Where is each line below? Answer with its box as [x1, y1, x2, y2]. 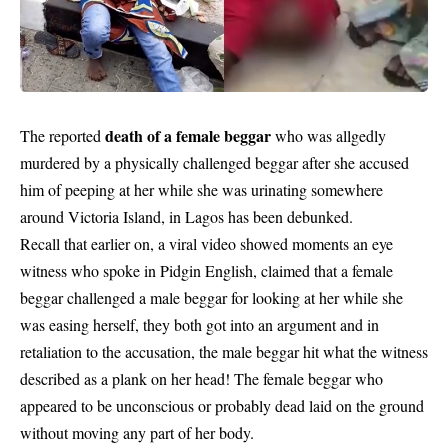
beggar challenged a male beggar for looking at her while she [20, 286, 403, 308]
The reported [20, 124, 105, 146]
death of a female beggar [105, 123, 271, 147]
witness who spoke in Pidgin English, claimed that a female [20, 259, 393, 281]
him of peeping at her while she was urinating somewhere [20, 178, 383, 200]
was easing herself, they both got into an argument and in [20, 313, 379, 335]
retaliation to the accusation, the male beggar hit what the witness [20, 340, 428, 362]
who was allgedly [271, 124, 386, 146]
